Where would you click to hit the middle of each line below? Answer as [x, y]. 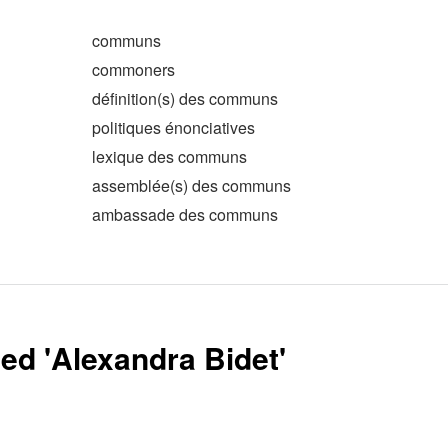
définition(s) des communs [185, 98]
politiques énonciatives [173, 127]
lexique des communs [169, 156]
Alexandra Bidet [165, 357]
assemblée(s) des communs [191, 185]
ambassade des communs [185, 214]
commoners [133, 69]
